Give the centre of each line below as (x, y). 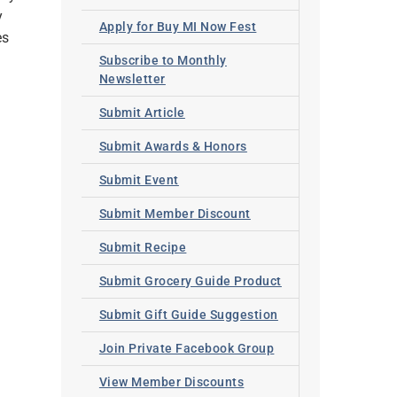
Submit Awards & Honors (173, 147)
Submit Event (139, 180)
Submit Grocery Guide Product (190, 281)
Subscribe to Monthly (163, 61)
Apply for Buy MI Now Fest (178, 27)
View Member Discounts (171, 382)
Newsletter (132, 79)
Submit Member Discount (175, 214)
